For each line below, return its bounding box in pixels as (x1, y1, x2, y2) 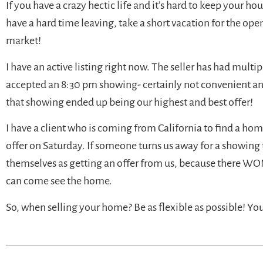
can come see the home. (6, 175, 112, 187)
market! (6, 35, 41, 47)
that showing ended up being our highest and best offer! (6, 96, 253, 108)
